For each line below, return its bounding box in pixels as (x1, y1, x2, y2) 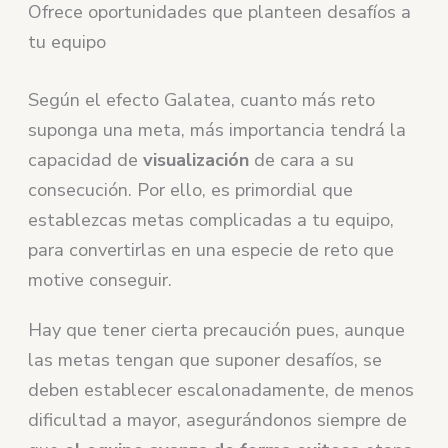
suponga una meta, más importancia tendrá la (28, 117, 407, 142)
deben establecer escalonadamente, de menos (28, 377, 415, 402)
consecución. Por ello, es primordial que (28, 177, 354, 202)
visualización (143, 147, 250, 172)
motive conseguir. (28, 267, 173, 292)
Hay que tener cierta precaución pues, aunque (28, 317, 406, 342)
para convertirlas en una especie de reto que (28, 237, 395, 262)
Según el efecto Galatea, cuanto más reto (28, 87, 376, 112)
